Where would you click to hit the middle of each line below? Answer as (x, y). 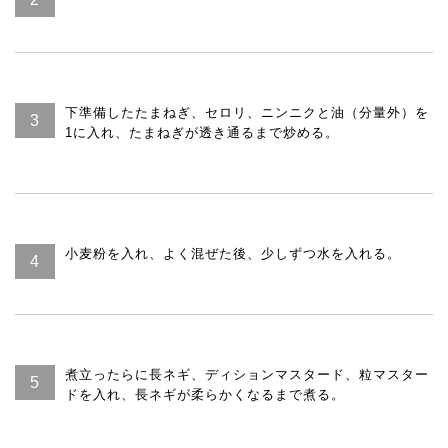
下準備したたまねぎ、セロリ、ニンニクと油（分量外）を (247, 112)
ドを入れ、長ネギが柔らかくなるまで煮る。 (205, 394)
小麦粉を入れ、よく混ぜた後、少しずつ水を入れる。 (233, 253)
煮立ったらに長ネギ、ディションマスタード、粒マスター (247, 374)
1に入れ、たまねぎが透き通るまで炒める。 (202, 132)
